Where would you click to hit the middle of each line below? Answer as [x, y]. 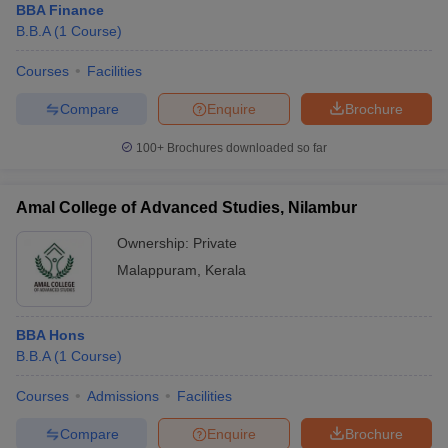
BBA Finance [60, 10]
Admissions [123, 396]
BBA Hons [50, 335]
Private [215, 243]
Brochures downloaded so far [245, 148]
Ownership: [155, 243]
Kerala [225, 270]
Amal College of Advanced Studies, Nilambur [186, 207]
